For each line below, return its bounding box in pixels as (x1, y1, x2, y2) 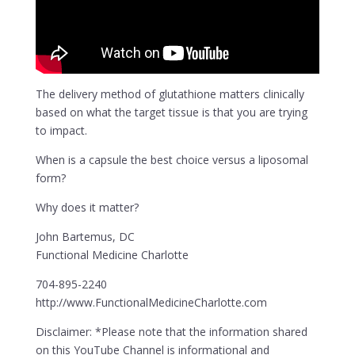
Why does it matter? (35, 199, 139, 215)
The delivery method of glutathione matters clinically (35, 86, 304, 101)
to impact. (35, 122, 87, 138)
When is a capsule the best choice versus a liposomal (35, 151, 308, 167)
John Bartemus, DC (35, 228, 135, 244)
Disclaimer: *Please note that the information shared (35, 323, 307, 339)
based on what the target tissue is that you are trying (35, 104, 307, 120)
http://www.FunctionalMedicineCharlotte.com (35, 294, 267, 310)
